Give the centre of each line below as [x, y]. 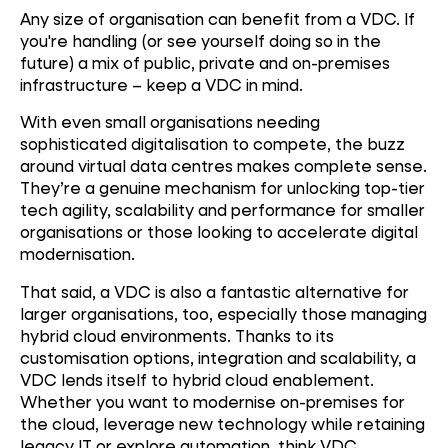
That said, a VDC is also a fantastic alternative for [214, 291]
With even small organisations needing [170, 122]
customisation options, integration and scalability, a [218, 357]
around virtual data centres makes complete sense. [223, 166]
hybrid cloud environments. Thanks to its [177, 335]
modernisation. [77, 254]
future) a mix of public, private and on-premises [205, 62]
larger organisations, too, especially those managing [223, 313]
